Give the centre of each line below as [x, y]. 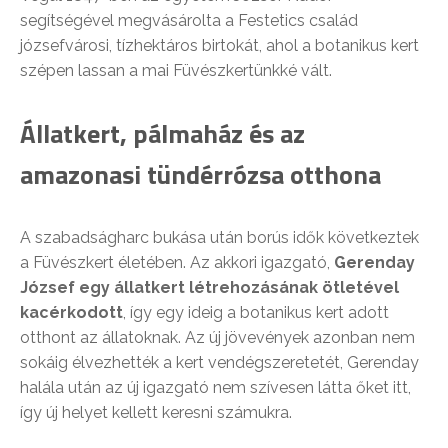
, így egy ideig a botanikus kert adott [256, 312]
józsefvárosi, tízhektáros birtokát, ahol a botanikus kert [219, 45]
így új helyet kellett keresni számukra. [156, 412]
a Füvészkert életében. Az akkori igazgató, [177, 262]
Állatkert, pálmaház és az [162, 133]
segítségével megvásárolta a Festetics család [189, 20]
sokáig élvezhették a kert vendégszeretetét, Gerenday [219, 362]
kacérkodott [71, 312]
